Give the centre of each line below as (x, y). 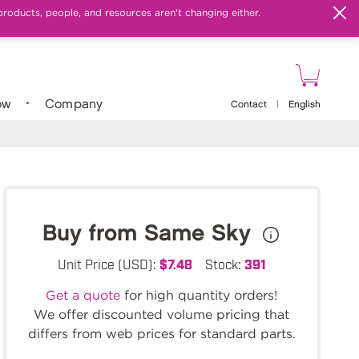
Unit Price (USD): (108, 264)
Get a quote (83, 295)
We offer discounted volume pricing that (162, 315)
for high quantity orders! (199, 295)
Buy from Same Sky (151, 234)
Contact (248, 105)
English (304, 105)
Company (74, 104)
